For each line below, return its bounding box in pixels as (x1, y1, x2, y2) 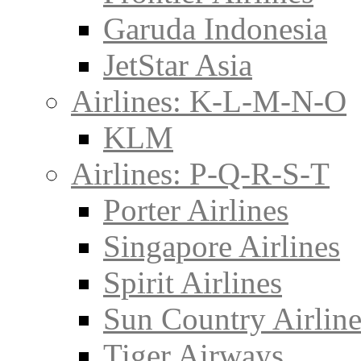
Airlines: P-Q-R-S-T (71, 156, 330, 191)
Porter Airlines (103, 193, 288, 227)
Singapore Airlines (103, 229, 340, 263)
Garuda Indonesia (103, 11, 327, 46)
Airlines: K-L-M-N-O (71, 84, 346, 118)
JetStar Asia (103, 48, 252, 82)
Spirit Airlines (103, 265, 282, 300)
